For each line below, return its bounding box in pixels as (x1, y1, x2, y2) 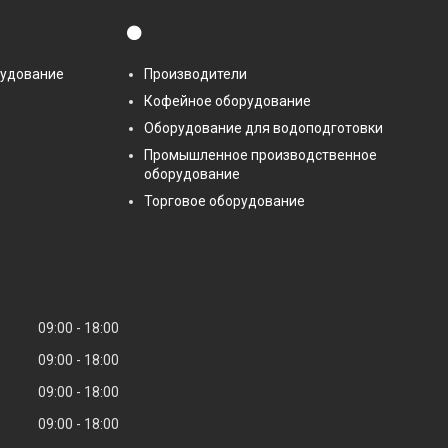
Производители (144, 65, 247, 82)
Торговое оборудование (144, 192, 305, 209)
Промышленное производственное (144, 146, 377, 163)
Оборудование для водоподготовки (144, 119, 383, 136)
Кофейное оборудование (144, 92, 311, 109)
